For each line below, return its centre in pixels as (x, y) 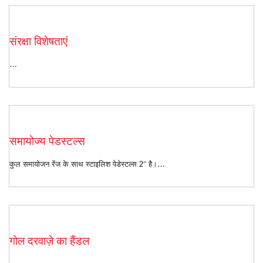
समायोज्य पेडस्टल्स (47, 141)
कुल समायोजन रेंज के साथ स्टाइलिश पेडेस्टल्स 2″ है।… (87, 163)
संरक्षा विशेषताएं (38, 41)
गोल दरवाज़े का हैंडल (49, 241)
